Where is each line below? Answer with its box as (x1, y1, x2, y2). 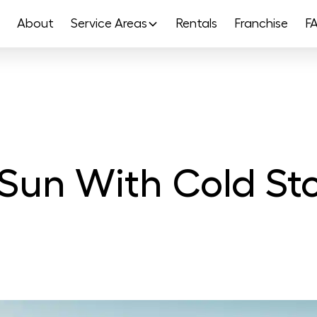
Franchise (234, 17, 288, 30)
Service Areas (70, 17, 147, 30)
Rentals (175, 17, 217, 30)
